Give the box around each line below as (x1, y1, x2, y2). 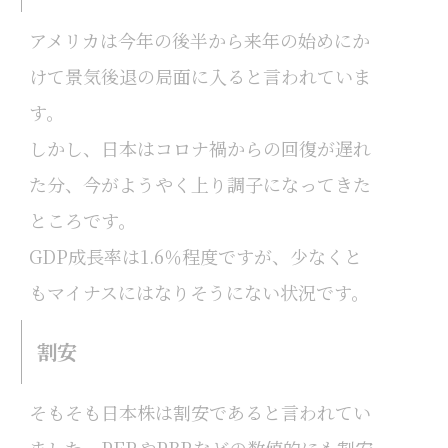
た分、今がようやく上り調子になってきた (28, 170, 371, 197)
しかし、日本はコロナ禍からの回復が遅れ (28, 134, 371, 161)
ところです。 (28, 206, 136, 233)
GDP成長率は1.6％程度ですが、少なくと (28, 242, 362, 269)
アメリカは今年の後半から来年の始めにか (28, 26, 370, 53)
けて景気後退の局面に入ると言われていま (28, 62, 371, 89)
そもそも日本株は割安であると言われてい (28, 399, 371, 426)
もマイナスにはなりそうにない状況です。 (28, 278, 369, 305)
